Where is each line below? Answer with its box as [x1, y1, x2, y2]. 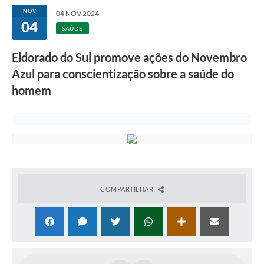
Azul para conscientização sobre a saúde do [12, 67, 234, 81]
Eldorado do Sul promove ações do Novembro [12, 50, 247, 65]
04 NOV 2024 [56, 9, 99, 18]
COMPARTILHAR [100, 185, 155, 193]
